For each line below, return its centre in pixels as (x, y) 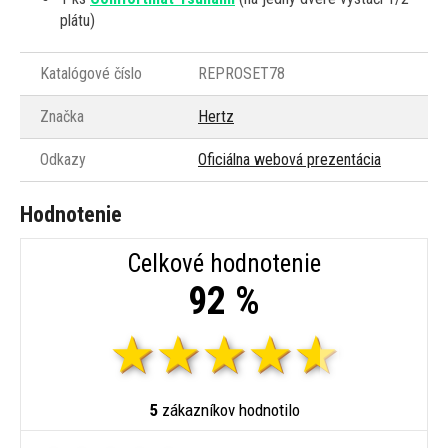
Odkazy (63, 160)
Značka (62, 117)
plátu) (77, 21)
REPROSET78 (241, 74)
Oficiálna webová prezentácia (289, 160)
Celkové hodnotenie (224, 264)
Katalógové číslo (91, 74)
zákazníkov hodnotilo (228, 410)
